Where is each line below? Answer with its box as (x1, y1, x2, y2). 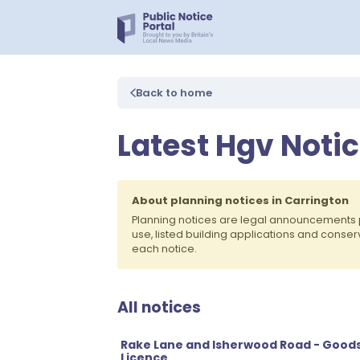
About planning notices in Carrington (132, 193, 349, 208)
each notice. (132, 242, 197, 256)
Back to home (136, 85, 212, 100)
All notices (117, 297, 201, 318)
